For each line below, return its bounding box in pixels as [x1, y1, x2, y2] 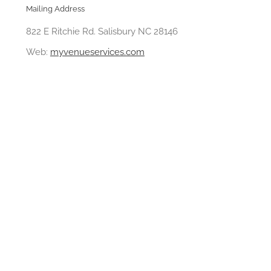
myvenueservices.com [50, 46, 145, 57]
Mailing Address [25, 4, 85, 14]
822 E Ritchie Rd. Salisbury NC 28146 [25, 25, 178, 37]
